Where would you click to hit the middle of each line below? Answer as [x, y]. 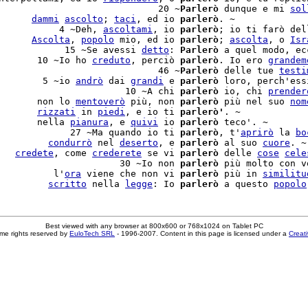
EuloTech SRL [92, 233]
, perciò [155, 60]
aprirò [257, 132]
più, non [153, 101]
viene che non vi [131, 174]
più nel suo [254, 101]
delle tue [249, 70]
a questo [246, 184]
